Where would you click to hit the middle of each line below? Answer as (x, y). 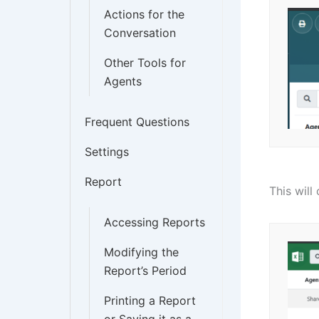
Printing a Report (150, 300)
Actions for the (144, 14)
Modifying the (141, 252)
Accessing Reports (155, 222)
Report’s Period (145, 271)
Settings (107, 152)
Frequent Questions (137, 122)
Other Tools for (145, 63)
